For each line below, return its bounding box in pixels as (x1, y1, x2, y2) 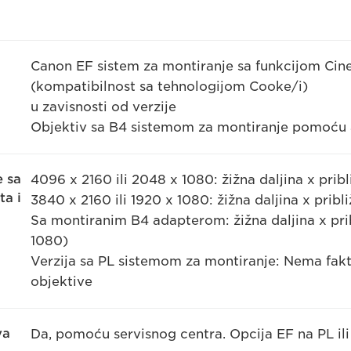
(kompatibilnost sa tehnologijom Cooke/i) (30, 79, 308, 95)
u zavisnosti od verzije (30, 100, 176, 115)
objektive (30, 274, 92, 290)
